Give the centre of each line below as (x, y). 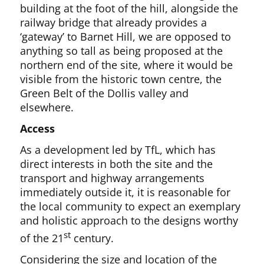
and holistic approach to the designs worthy (129, 220)
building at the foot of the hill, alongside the (129, 8)
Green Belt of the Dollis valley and (105, 93)
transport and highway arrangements (113, 178)
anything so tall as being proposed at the (122, 51)
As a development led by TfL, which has (118, 150)
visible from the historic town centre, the (121, 79)
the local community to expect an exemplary (131, 206)
